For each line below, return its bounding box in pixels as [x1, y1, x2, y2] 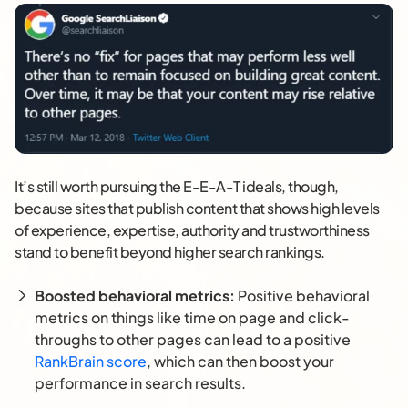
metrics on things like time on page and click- [35, 308, 350, 328]
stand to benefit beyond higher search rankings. [15, 242, 325, 262]
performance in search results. [35, 373, 246, 393]
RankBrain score [35, 352, 147, 372]
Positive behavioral [235, 286, 370, 306]
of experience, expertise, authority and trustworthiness [15, 220, 370, 240]
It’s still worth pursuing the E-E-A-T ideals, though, [15, 177, 339, 197]
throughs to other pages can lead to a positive [35, 330, 351, 350]
